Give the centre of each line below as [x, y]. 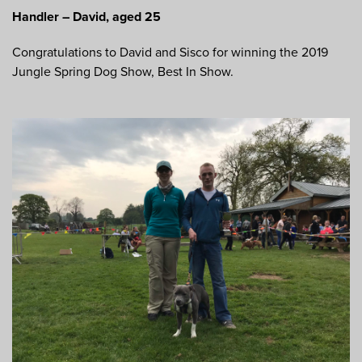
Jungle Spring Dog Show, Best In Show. [123, 72]
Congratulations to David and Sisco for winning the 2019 [170, 53]
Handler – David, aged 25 [86, 17]
